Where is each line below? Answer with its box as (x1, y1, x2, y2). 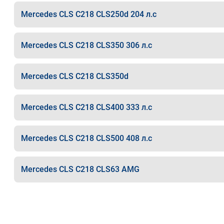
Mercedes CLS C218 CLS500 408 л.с (20, 133, 152, 143)
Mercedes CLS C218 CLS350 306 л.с (20, 40, 152, 50)
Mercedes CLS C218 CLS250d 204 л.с (20, 9, 156, 19)
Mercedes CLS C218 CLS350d (20, 71, 128, 81)
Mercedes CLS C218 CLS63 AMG (20, 164, 139, 174)
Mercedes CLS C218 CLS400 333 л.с (20, 102, 152, 112)
